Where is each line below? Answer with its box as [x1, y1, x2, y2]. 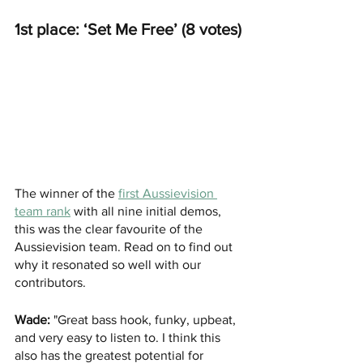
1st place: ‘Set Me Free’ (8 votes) [15, 20, 241, 39]
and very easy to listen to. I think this [15, 331, 224, 345]
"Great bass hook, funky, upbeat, [50, 313, 239, 327]
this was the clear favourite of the [15, 222, 206, 237]
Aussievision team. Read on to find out [15, 240, 236, 254]
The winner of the [15, 186, 118, 201]
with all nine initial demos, [74, 204, 221, 219]
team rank [15, 204, 70, 219]
